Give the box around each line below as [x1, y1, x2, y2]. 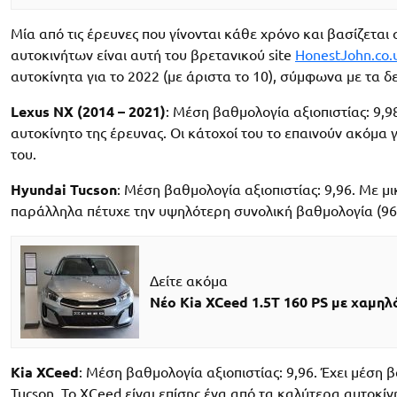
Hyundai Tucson [11, 181, 117, 198]
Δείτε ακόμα [149, 273, 228, 290]
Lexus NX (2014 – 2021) [11, 103, 166, 120]
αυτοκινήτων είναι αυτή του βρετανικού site [11, 46, 295, 63]
